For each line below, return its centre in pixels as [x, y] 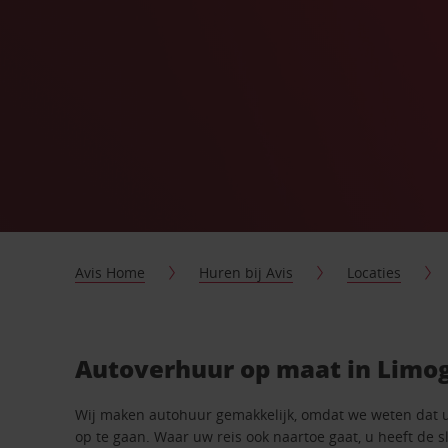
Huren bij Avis [246, 272]
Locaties [374, 272]
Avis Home [110, 272]
